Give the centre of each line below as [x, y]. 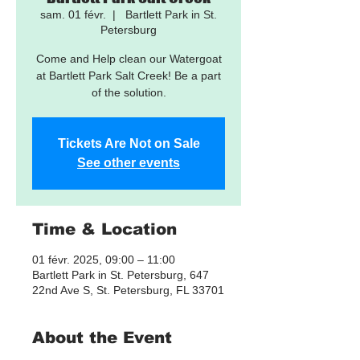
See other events [129, 163]
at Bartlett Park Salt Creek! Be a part [129, 76]
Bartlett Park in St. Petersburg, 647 [121, 275]
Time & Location [104, 229]
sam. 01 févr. [73, 14]
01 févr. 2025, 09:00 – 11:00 [104, 260]
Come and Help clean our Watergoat [129, 59]
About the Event [102, 337]
